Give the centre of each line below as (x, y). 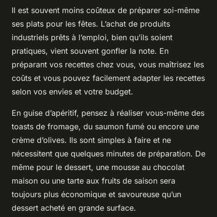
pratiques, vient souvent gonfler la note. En (90, 51)
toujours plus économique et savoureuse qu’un (96, 194)
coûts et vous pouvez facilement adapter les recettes (108, 78)
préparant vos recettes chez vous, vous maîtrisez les (108, 64)
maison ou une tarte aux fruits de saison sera (93, 180)
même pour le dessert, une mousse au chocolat (98, 167)
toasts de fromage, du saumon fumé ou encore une (105, 126)
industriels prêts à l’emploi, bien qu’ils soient (92, 37)
